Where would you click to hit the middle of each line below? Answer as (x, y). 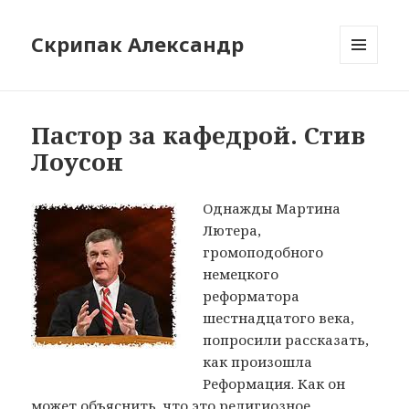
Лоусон (78, 162)
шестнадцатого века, (279, 318)
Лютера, (232, 231)
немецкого (241, 274)
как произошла (258, 362)
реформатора (252, 296)
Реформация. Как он (274, 384)
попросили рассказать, (286, 340)
